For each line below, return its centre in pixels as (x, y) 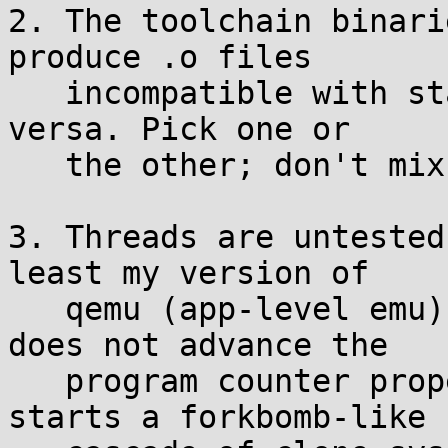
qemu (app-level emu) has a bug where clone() (36, 309)
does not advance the (198, 345)
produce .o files (160, 57)
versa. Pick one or (179, 129)
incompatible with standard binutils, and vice (36, 93)
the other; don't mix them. (36, 165)
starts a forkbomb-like (217, 417)
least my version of (188, 273)
